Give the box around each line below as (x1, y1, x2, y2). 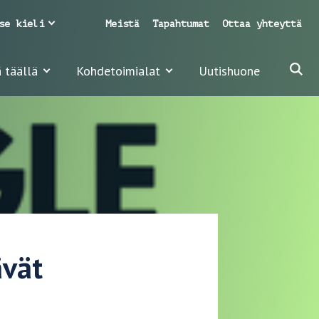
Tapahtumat (152, 19, 209, 29)
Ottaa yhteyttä (222, 19, 302, 29)
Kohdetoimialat (76, 63, 160, 79)
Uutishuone (199, 63, 260, 79)
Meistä (105, 19, 140, 29)
